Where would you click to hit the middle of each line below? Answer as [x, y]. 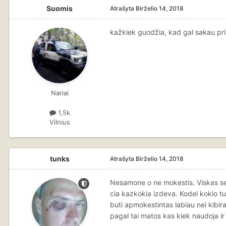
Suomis [60, 8]
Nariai [60, 93]
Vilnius [60, 122]
